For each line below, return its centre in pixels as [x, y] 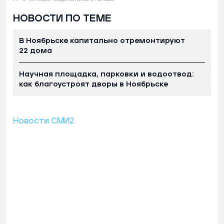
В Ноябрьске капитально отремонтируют [102, 40]
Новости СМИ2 [43, 121]
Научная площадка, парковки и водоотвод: [106, 74]
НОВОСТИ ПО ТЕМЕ [62, 18]
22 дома [35, 50]
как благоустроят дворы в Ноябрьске [93, 84]
